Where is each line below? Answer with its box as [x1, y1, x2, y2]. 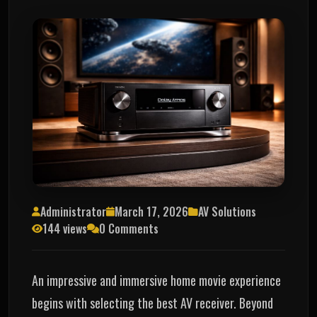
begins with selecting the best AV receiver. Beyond [32, 293, 273, 312]
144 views [42, 220, 87, 238]
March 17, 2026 [115, 203, 188, 221]
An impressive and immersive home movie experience [32, 270, 281, 289]
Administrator [40, 203, 106, 221]
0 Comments [99, 220, 158, 238]
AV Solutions [198, 203, 256, 221]
